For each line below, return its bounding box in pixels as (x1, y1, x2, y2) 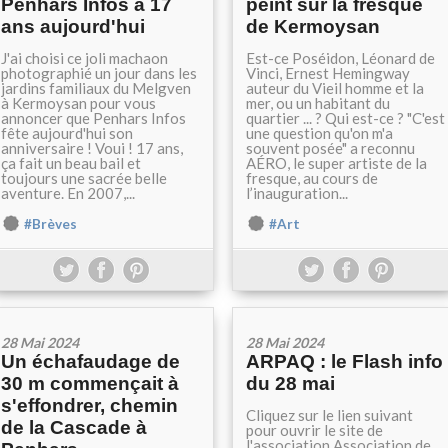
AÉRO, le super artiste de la (246, 154, 427, 172)
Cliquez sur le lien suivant (246, 406, 413, 424)
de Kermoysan (246, 16, 380, 37)
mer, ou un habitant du (246, 94, 390, 112)
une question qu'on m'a (246, 124, 393, 142)
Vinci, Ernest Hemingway (246, 64, 410, 82)
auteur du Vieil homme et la (246, 79, 424, 97)
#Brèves (24, 216, 77, 232)
